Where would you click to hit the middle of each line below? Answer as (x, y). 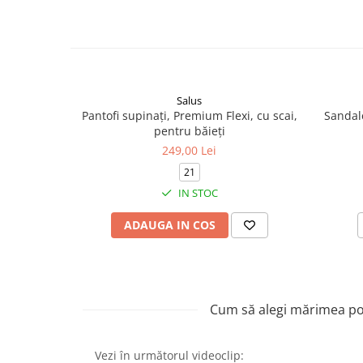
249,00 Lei (189, 150)
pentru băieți (189, 131)
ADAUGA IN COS (169, 225)
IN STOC (196, 193)
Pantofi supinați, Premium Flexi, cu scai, (189, 115)
